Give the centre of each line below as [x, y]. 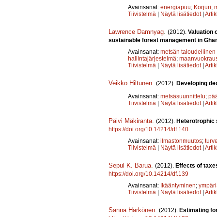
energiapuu [176, 7]
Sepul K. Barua [130, 165]
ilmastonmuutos [181, 141]
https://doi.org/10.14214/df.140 [148, 129]
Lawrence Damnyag [136, 31]
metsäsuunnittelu [183, 96]
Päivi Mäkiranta [130, 121]
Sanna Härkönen [132, 210]
